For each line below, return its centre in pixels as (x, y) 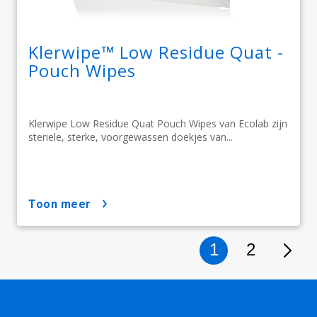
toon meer (63, 204)
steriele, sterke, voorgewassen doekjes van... (131, 137)
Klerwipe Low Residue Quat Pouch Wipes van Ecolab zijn (158, 123)
